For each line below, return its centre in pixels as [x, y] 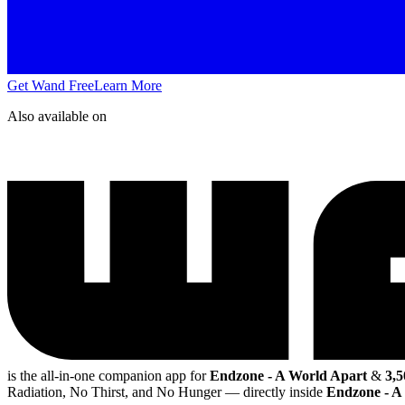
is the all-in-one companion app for [108, 376]
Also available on [57, 116]
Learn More [128, 85]
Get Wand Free [51, 85]
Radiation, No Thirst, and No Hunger [116, 392]
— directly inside [276, 392]
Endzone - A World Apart [288, 376]
